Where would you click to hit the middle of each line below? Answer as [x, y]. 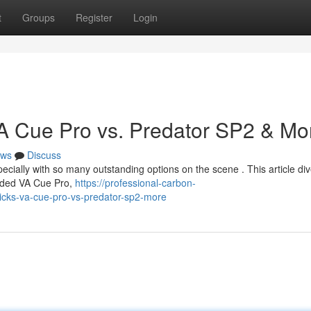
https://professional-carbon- [135, 183]
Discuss [44, 155]
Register [94, 17]
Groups [39, 17]
